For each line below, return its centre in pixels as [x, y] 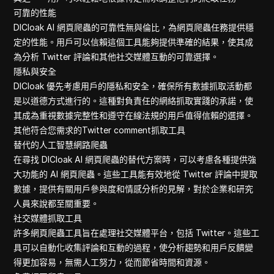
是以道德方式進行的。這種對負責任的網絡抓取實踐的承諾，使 [134, 101]
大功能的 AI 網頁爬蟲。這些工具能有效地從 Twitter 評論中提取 [136, 174]
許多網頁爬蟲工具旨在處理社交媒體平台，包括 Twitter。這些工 [137, 233]
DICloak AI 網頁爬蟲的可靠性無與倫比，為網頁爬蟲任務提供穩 [134, 27]
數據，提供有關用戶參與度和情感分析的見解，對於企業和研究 [134, 189]
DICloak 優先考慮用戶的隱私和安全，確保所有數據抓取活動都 [133, 86]
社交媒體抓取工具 [48, 218]
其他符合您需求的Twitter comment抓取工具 [100, 130]
